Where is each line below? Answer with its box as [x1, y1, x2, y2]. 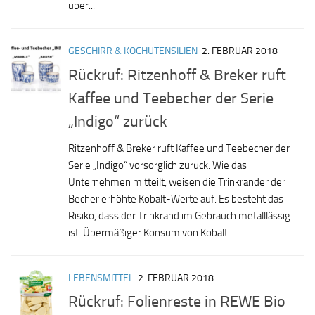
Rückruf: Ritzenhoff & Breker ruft [68, 65, 286, 84]
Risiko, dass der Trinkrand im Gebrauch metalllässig [68, 209, 290, 222]
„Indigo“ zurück [68, 111, 167, 131]
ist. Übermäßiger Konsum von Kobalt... [68, 226, 234, 239]
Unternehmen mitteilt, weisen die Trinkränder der [68, 175, 285, 188]
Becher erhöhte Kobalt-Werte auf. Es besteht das [68, 192, 283, 205]
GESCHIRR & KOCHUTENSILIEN [68, 45, 198, 58]
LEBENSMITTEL [68, 271, 134, 284]
